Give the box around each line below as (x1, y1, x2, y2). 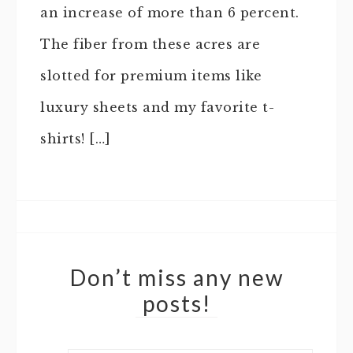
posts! (142, 289, 211, 317)
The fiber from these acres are (40, 35, 260, 52)
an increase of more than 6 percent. (40, 4, 299, 20)
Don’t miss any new (69, 263, 284, 291)
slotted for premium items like (40, 67, 262, 84)
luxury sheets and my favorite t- (40, 98, 274, 115)
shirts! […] (40, 130, 111, 147)
